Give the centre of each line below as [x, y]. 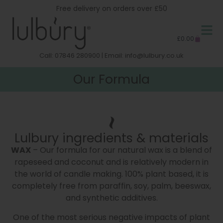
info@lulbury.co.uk [154, 55]
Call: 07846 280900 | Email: [82, 55]
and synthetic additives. [111, 198]
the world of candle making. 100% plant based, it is [111, 174]
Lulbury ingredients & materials [111, 138]
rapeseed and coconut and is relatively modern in [111, 162]
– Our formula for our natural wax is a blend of [121, 150]
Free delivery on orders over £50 [111, 8]
